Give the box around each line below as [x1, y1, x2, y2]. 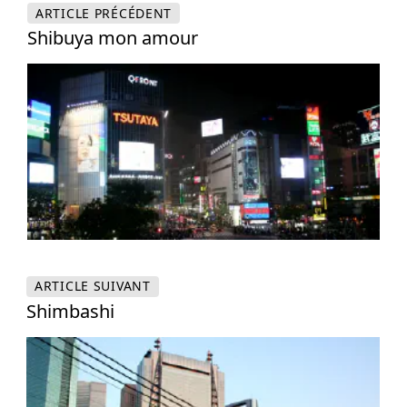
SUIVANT [89, 277, 151, 295]
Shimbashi [26, 299, 114, 324]
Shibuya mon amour [27, 25, 198, 51]
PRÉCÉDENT [90, 4, 172, 22]
